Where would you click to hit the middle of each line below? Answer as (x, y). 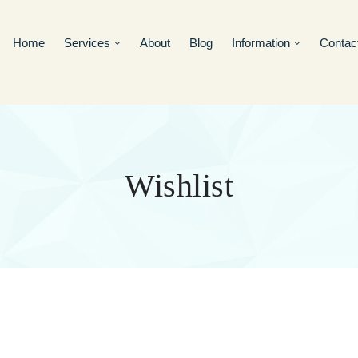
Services (87, 43)
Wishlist (179, 186)
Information (261, 43)
